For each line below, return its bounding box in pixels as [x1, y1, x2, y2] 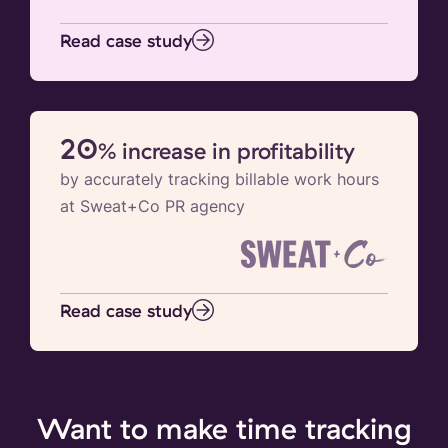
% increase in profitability [98, 135, 355, 165]
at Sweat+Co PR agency [60, 195, 245, 216]
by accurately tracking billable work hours [60, 168, 379, 189]
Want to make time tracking [36, 409, 412, 446]
